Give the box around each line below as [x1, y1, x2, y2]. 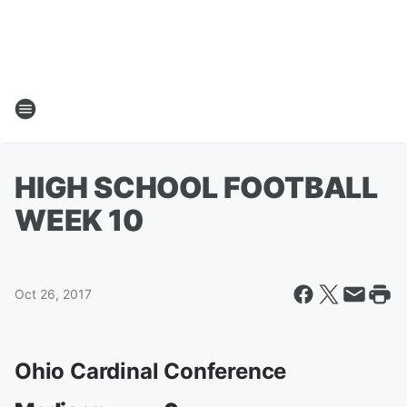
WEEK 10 [15, 203, 144, 238]
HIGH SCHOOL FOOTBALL [15, 170, 378, 205]
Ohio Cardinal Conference [15, 358, 287, 384]
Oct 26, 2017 [15, 286, 92, 302]
